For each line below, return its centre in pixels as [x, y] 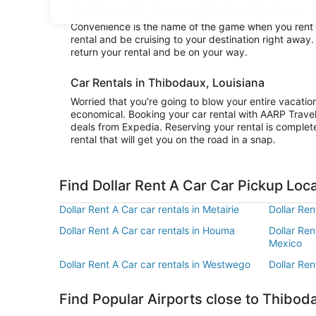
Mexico [285, 243]
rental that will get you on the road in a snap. [173, 139]
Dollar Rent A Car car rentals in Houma [147, 230]
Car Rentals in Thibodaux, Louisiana [168, 83]
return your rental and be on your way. [159, 52]
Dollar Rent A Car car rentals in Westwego [155, 264]
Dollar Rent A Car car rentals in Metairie [149, 209]
